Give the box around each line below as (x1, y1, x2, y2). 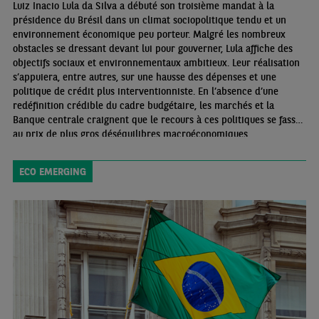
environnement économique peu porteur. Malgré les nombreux (12, 28, 286, 41)
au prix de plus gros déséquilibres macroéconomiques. (12, 127, 250, 141)
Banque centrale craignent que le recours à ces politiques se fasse (12, 113, 300, 127)
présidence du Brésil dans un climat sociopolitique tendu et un (12, 14, 286, 27)
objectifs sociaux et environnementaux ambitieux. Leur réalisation (12, 56, 300, 70)
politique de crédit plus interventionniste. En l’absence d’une (12, 85, 278, 98)
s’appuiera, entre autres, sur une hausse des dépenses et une (12, 70, 276, 84)
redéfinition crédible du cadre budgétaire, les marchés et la (12, 99, 274, 113)
